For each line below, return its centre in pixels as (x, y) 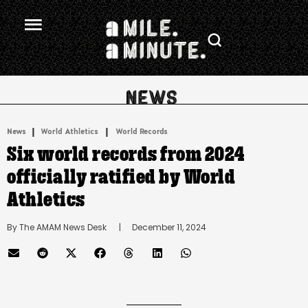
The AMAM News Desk (63, 227)
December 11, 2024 (169, 227)
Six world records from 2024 (126, 154)
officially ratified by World (121, 177)
